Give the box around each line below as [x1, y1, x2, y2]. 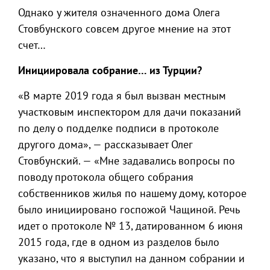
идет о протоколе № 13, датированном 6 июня [18, 219, 243, 233]
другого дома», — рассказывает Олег [18, 137, 192, 151]
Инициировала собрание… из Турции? [18, 63, 202, 77]
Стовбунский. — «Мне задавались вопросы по [18, 154, 235, 168]
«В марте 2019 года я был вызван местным [18, 89, 226, 102]
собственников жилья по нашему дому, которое [18, 186, 246, 200]
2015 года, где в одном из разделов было [18, 235, 219, 249]
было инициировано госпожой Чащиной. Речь [18, 202, 239, 216]
